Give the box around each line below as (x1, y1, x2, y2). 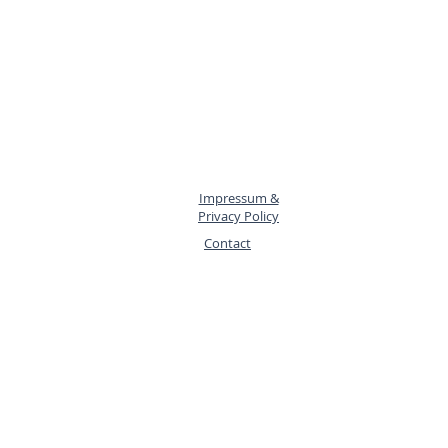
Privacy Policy (198, 207, 279, 225)
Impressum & (198, 189, 279, 207)
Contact (204, 234, 251, 252)
